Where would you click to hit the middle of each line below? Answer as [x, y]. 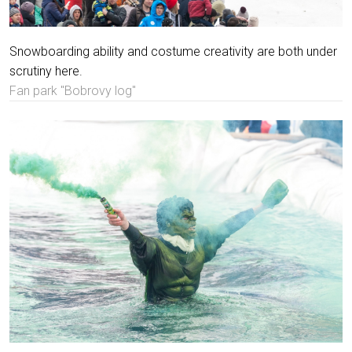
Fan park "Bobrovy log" [73, 91]
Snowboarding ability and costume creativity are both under [173, 52]
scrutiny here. [46, 71]
